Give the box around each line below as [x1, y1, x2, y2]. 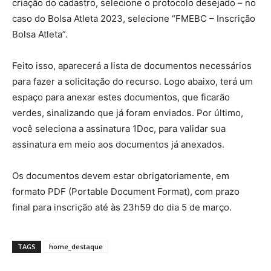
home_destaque [49, 242, 103, 252]
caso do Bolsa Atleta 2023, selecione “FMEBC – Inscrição [12, 13, 255, 25]
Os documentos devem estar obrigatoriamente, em [12, 170, 229, 182]
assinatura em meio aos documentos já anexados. [12, 139, 224, 151]
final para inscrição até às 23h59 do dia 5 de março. [12, 201, 232, 214]
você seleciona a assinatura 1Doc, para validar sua [12, 123, 226, 135]
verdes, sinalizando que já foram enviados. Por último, [12, 107, 243, 119]
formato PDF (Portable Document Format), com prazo [12, 186, 240, 198]
